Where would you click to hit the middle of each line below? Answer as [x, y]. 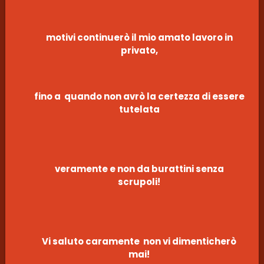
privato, [139, 50]
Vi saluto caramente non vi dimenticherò [139, 242]
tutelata [139, 110]
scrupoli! [139, 182]
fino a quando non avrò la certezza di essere [139, 97]
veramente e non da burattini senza [139, 169]
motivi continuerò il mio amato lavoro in [139, 37]
